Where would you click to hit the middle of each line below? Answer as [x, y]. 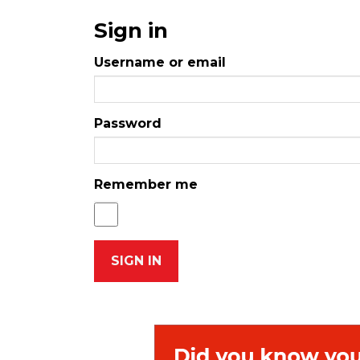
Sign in [131, 31]
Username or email [160, 63]
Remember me [146, 185]
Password [128, 124]
